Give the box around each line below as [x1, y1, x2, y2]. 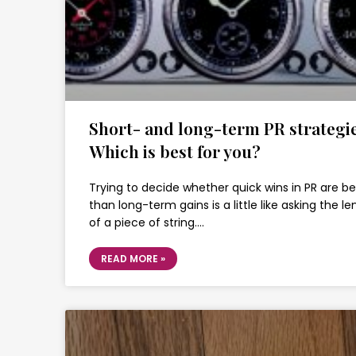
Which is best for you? [89, 140, 261, 162]
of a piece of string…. [89, 215, 204, 230]
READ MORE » [101, 252, 165, 265]
